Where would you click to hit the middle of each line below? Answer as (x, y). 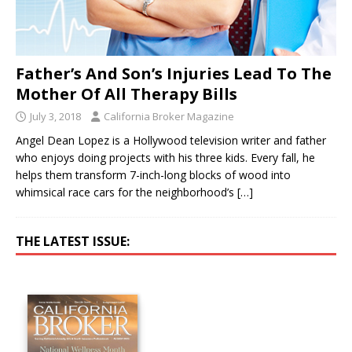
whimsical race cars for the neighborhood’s (126, 192)
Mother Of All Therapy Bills (126, 93)
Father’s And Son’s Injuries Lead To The (174, 73)
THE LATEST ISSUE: (73, 241)
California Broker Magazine (169, 116)
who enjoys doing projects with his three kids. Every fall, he (165, 157)
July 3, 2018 (55, 116)
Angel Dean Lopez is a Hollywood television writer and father (171, 140)
